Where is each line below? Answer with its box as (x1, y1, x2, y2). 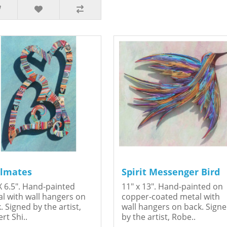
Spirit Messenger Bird (122, 166, 220, 178)
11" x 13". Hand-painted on (122, 181, 223, 193)
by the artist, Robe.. (122, 211, 196, 223)
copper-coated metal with (122, 191, 220, 203)
